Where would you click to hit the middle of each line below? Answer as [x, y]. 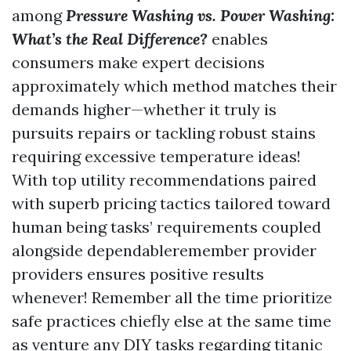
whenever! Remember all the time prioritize [172, 297]
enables [238, 39]
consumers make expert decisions [138, 62]
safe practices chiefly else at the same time [172, 321]
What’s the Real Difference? [110, 39]
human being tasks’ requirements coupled [166, 227]
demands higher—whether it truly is [144, 109]
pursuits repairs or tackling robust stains [164, 133]
